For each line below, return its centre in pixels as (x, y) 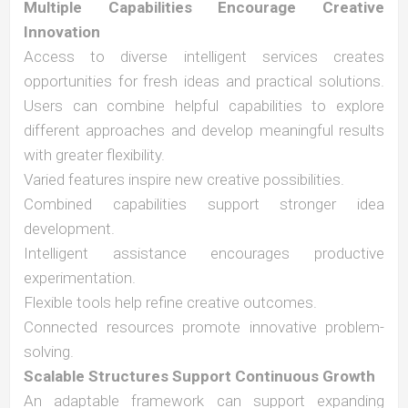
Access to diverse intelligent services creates (204, 56)
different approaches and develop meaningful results (204, 130)
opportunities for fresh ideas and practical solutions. (204, 81)
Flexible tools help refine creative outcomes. (170, 302)
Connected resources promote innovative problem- (204, 327)
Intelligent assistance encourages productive (204, 253)
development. (69, 229)
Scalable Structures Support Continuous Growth (199, 376)
